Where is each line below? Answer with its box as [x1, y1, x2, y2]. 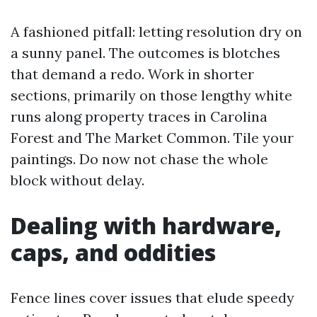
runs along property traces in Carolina [11, 108, 267, 125]
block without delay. [11, 171, 144, 189]
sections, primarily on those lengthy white [11, 86, 292, 104]
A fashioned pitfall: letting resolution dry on [11, 23, 302, 40]
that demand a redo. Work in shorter [11, 65, 254, 83]
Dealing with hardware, [11, 210, 282, 241]
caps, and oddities [11, 237, 216, 267]
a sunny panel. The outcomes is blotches [11, 44, 280, 62]
